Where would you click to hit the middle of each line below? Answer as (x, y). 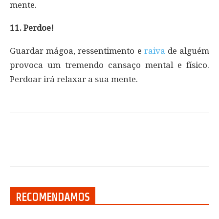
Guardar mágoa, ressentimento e (77, 51)
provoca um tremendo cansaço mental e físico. (109, 65)
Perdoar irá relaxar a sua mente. (74, 79)
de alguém (188, 51)
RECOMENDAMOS (53, 197)
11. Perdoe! (32, 28)
